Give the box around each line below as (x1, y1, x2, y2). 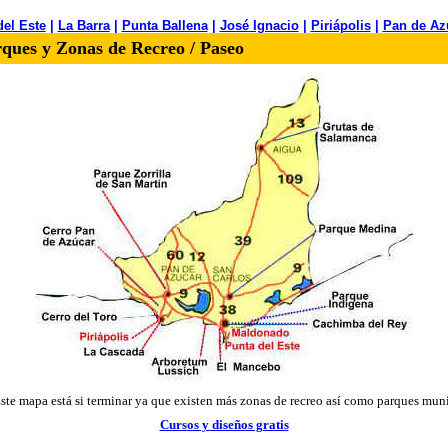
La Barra (57, 18, 110, 33)
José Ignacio (219, 18, 299, 33)
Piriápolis (310, 18, 371, 33)
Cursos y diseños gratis (159, 417, 289, 432)
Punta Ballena (121, 18, 208, 33)
